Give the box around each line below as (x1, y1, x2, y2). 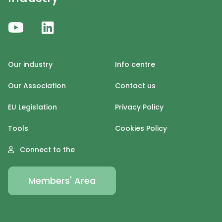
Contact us (115, 81, 156, 91)
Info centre (115, 59, 155, 70)
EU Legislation (8, 102, 57, 112)
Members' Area (28, 174, 96, 187)
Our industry (8, 59, 53, 70)
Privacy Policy (115, 102, 164, 112)
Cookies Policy (115, 123, 167, 134)
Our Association (8, 81, 66, 91)
